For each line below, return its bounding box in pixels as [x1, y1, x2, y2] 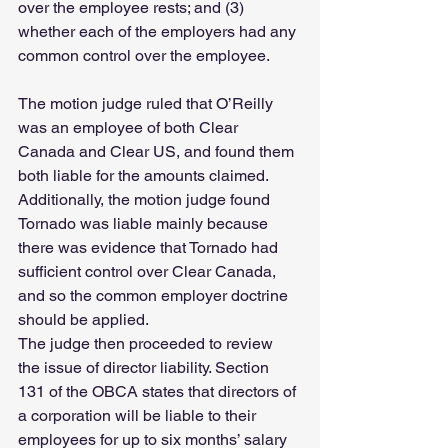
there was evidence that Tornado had [18, 238, 282, 258]
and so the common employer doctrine [18, 286, 292, 306]
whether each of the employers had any [18, 22, 300, 42]
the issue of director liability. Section [18, 358, 273, 378]
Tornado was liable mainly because [18, 214, 272, 234]
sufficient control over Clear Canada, [18, 262, 280, 282]
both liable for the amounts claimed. [18, 166, 272, 186]
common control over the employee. [18, 46, 270, 66]
